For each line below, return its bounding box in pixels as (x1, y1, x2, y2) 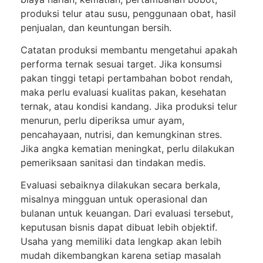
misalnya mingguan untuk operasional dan (21, 193, 207, 205)
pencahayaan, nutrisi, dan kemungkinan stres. (21, 129, 222, 141)
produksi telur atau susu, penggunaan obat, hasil (21, 7, 236, 19)
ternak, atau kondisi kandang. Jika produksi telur (21, 100, 237, 113)
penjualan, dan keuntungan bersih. (21, 21, 171, 33)
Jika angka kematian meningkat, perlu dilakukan (21, 143, 234, 155)
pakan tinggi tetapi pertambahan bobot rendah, (21, 72, 232, 85)
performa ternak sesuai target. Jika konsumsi (21, 58, 222, 70)
